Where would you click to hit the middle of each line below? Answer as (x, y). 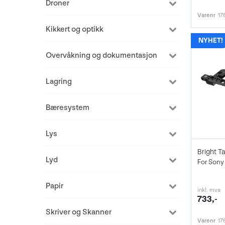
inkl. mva (209, 190)
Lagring (59, 82)
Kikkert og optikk (75, 29)
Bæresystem (68, 108)
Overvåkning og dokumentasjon (101, 55)
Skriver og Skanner (79, 212)
